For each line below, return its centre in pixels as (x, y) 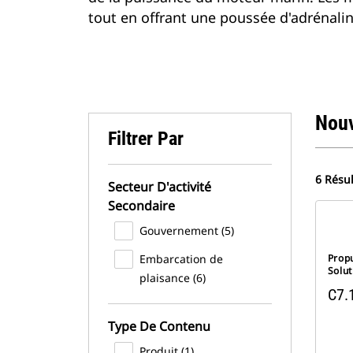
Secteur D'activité (160, 187)
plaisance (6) (173, 278)
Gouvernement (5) (187, 230)
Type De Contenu (159, 326)
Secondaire (141, 206)
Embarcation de (181, 259)
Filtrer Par (146, 139)
